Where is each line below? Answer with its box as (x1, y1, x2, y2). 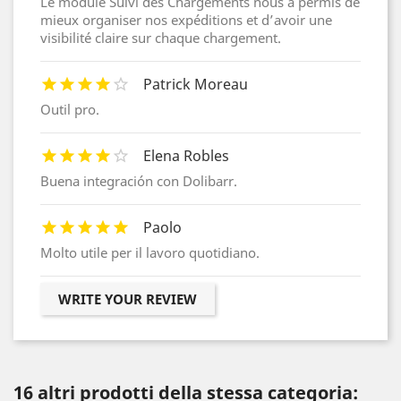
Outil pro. (40, 100, 99, 119)
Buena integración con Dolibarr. (40, 172, 237, 191)
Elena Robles (143, 146, 229, 166)
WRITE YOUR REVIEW (58, 290, 197, 309)
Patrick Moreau (143, 74, 248, 95)
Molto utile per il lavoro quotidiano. (40, 243, 260, 262)
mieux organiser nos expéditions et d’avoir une (40, 11, 332, 30)
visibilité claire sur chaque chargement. (40, 29, 281, 47)
